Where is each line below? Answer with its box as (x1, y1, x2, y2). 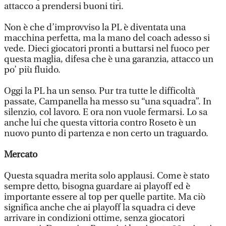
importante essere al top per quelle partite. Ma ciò (4, 192, 205, 202)
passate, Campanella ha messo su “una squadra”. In (4, 96, 211, 107)
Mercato (4, 149, 37, 160)
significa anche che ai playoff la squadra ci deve (4, 202, 195, 213)
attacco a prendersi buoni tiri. (4, 1, 124, 12)
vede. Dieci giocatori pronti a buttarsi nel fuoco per (4, 43, 209, 54)
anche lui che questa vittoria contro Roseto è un (4, 118, 196, 128)
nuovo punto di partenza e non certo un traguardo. (4, 128, 208, 139)
